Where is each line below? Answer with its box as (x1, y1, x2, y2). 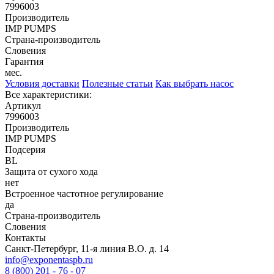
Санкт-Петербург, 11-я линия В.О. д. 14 (5, 243, 169, 254)
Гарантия (5, 56, 43, 67)
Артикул (5, 100, 41, 111)
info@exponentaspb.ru (5, 254, 93, 265)
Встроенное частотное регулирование (5, 188, 163, 199)
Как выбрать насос (155, 78, 234, 89)
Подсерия (5, 144, 45, 155)
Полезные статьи (82, 78, 153, 89)
